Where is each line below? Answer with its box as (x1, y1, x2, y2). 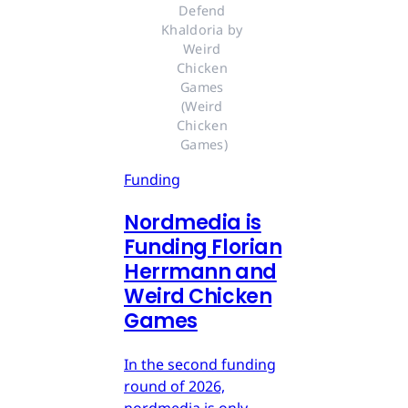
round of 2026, (124, 375, 225, 396)
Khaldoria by (161, 20, 243, 38)
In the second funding (124, 353, 276, 374)
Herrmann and (124, 257, 277, 286)
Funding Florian (124, 232, 282, 261)
